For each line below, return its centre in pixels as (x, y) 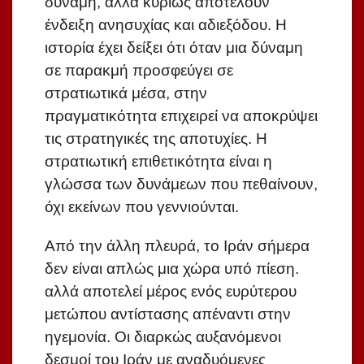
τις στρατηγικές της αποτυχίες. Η (156, 139)
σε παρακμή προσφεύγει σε (139, 71)
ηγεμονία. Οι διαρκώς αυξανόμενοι (163, 337)
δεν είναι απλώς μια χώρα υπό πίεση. (172, 269)
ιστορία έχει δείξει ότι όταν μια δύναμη (174, 48)
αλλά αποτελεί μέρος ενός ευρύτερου (171, 292)
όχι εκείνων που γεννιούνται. (142, 207)
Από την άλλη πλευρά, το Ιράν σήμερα (177, 246)
